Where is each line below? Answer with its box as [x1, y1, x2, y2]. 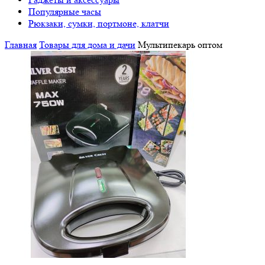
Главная [5, 38, 37, 50]
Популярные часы [28, 5, 101, 17]
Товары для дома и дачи [39, 38, 135, 50]
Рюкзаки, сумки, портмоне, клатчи [28, 17, 169, 29]
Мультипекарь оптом [135, 38, 222, 50]
